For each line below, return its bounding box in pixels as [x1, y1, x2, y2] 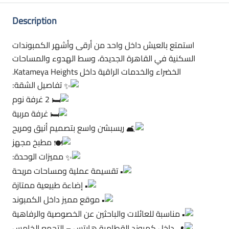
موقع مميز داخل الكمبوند [12, 192, 102, 208]
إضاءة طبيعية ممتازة [12, 177, 85, 193]
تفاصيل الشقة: [12, 77, 64, 93]
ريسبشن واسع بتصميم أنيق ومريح [12, 120, 126, 136]
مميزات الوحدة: [12, 149, 65, 165]
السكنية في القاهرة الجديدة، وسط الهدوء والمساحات [12, 51, 195, 66]
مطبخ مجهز [12, 134, 54, 150]
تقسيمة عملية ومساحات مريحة [12, 163, 120, 179]
